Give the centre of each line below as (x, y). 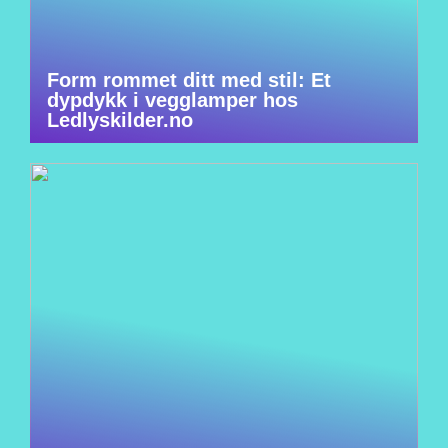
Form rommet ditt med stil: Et (189, 80)
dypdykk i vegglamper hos (172, 100)
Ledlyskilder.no (120, 120)
